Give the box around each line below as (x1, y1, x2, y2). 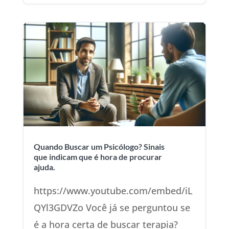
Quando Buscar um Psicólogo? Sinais (33, 142, 165, 151)
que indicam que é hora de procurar (33, 152, 162, 162)
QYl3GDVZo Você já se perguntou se (33, 201, 190, 214)
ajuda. (33, 162, 55, 172)
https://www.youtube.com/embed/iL (33, 185, 193, 197)
